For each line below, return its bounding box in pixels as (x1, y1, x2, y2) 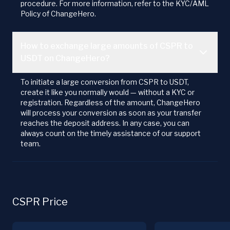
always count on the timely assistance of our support (21, 129, 201, 138)
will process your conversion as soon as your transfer (21, 108, 201, 118)
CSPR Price (12, 196, 68, 208)
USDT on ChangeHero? (21, 53, 110, 64)
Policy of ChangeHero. (21, 9, 96, 18)
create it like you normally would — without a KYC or (21, 88, 195, 97)
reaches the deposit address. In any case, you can (21, 119, 189, 128)
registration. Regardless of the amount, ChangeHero (21, 98, 200, 107)
